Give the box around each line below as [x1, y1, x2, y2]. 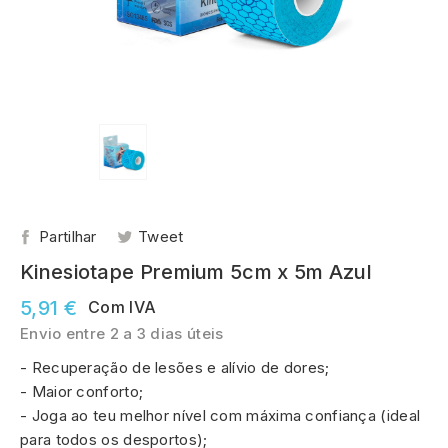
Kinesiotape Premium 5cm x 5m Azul [20, 259, 372, 284]
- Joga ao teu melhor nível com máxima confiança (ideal [20, 405, 421, 425]
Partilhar [39, 226, 97, 246]
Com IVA [88, 296, 157, 317]
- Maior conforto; [20, 381, 144, 401]
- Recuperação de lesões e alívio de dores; [20, 357, 330, 377]
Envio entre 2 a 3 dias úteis [20, 323, 224, 343]
